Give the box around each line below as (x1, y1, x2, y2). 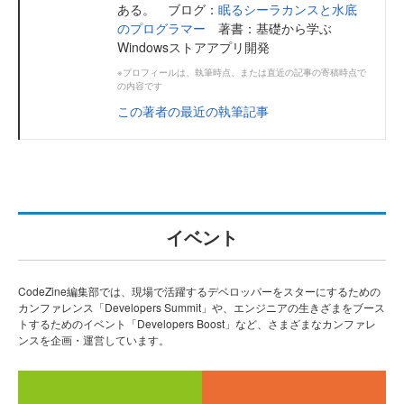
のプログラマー (117, 18, 206, 37)
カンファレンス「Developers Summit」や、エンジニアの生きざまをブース (18, 298, 385, 315)
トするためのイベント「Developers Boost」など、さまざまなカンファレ (18, 315, 376, 331)
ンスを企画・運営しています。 (18, 331, 170, 347)
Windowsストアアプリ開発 (117, 37, 270, 56)
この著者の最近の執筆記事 (117, 101, 269, 120)
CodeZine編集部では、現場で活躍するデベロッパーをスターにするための (18, 282, 381, 298)
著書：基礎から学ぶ (206, 18, 332, 37)
